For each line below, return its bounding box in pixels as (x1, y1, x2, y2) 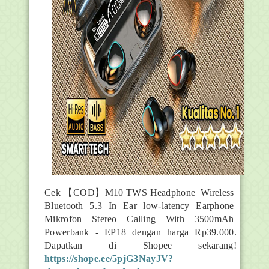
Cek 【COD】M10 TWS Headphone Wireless (44, 187, 237, 198)
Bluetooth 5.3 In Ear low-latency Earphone (44, 200, 237, 211)
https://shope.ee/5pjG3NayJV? (44, 253, 174, 264)
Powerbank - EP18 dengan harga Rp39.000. (44, 226, 237, 237)
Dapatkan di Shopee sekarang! (44, 240, 237, 250)
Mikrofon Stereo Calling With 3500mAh (44, 213, 237, 224)
